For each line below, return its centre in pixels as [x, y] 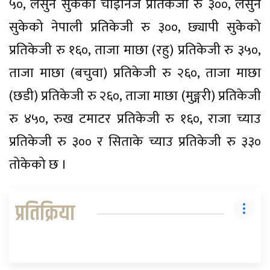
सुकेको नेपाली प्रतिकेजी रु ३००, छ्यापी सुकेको [135, 27]
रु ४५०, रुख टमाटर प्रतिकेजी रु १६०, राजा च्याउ [135, 119]
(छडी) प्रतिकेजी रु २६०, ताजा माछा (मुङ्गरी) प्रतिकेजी [135, 96]
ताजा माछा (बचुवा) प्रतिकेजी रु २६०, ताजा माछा [135, 73]
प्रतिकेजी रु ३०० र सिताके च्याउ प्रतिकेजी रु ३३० [135, 142]
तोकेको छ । [38, 165]
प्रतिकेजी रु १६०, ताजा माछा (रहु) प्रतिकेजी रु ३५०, [135, 50]
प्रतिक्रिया [45, 213]
